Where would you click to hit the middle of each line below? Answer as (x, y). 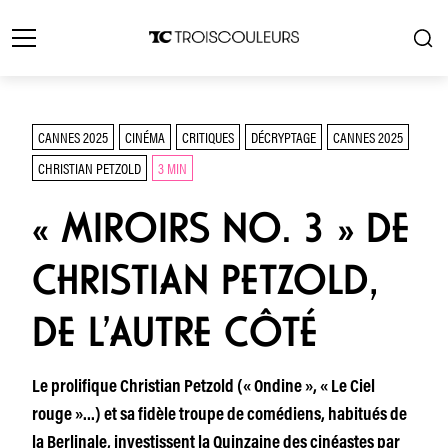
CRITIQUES (208, 136)
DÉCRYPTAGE (283, 136)
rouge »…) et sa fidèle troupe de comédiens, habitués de (219, 416)
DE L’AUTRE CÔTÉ (187, 332)
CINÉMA (145, 136)
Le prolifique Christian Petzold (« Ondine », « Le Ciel (203, 388)
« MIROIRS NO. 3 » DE (221, 228)
